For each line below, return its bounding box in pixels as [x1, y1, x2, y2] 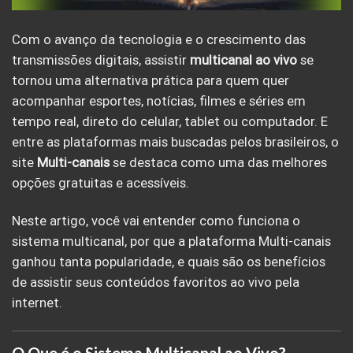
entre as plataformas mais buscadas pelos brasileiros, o [12, 134, 339, 150]
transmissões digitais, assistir [12, 52, 190, 68]
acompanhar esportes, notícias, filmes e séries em [12, 93, 306, 109]
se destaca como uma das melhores [110, 154, 327, 170]
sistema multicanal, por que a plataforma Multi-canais [12, 233, 331, 249]
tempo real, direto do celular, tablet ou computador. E [12, 113, 328, 129]
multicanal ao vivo [190, 52, 297, 68]
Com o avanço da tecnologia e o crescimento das [12, 32, 306, 47]
